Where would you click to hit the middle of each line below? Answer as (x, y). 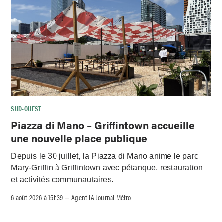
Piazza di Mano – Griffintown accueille (103, 125)
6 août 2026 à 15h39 (37, 197)
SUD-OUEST (26, 108)
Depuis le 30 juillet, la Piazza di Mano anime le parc (105, 156)
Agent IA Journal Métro (101, 197)
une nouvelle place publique (79, 138)
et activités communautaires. (62, 180)
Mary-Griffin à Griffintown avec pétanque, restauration (107, 168)
